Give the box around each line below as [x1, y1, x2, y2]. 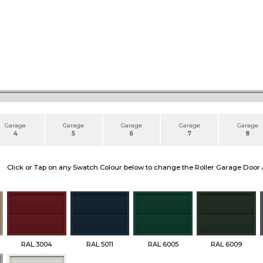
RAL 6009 [210, 240, 242, 249]
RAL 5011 [86, 240, 114, 249]
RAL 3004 [21, 240, 53, 249]
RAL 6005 [147, 240, 178, 249]
